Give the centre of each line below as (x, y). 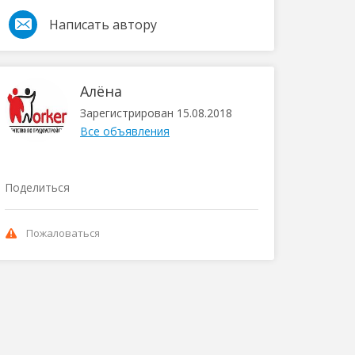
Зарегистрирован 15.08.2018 (156, 113)
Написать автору (103, 25)
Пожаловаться (63, 233)
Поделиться (37, 187)
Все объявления (125, 131)
